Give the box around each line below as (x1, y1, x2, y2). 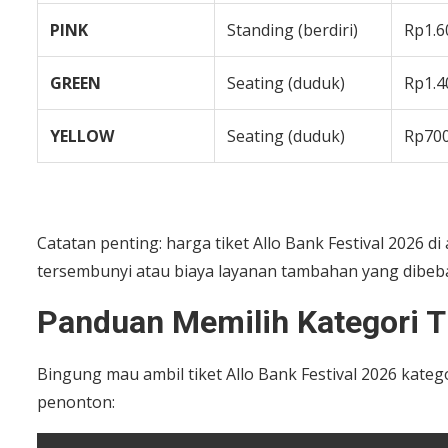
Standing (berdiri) (227, 18, 358, 41)
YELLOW (50, 124, 114, 147)
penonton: (37, 390, 115, 413)
